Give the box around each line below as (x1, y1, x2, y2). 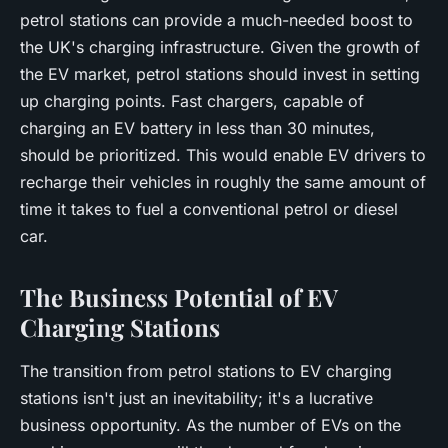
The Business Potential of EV (20, 281, 338, 313)
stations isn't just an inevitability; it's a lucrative (20, 388, 373, 408)
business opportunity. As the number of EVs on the (20, 415, 401, 435)
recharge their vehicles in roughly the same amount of (20, 172, 426, 192)
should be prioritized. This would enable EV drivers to (20, 145, 426, 165)
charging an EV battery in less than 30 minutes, (20, 118, 375, 138)
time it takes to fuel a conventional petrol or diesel (20, 199, 398, 219)
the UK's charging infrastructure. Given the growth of (20, 37, 420, 57)
